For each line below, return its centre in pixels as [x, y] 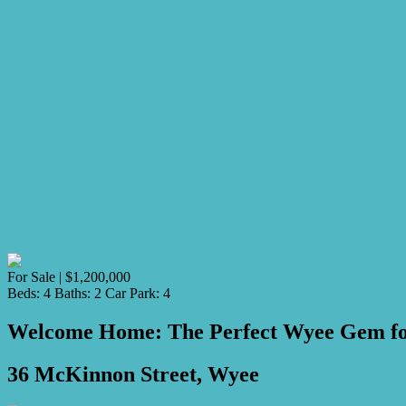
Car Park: [132, 293]
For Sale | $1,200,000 [69, 276]
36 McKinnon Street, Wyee [133, 374]
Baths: [72, 293]
